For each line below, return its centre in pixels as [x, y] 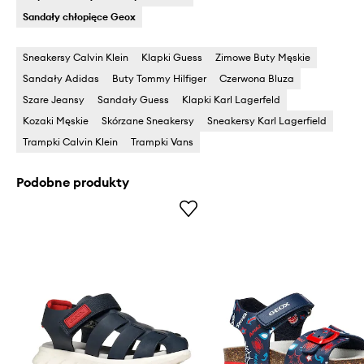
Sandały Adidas [61, 79]
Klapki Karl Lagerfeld [231, 100]
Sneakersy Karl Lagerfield [267, 121]
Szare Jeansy [54, 100]
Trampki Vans [162, 142]
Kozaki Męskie [56, 121]
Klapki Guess [172, 58]
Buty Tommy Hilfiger [159, 79]
